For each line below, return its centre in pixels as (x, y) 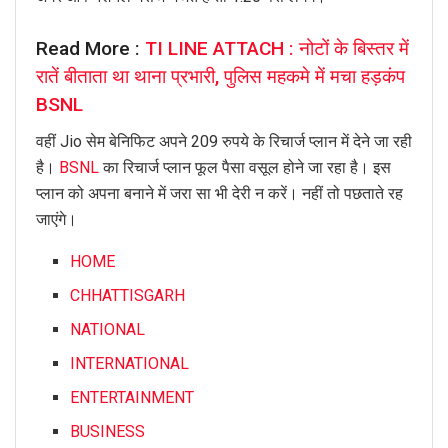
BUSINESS (108, 432)
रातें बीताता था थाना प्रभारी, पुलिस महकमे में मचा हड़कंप (220, 77)
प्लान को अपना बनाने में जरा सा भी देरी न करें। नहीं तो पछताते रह (219, 194)
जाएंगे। (56, 220)
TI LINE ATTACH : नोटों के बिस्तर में (277, 49)
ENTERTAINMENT (132, 398)
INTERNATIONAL (130, 364)
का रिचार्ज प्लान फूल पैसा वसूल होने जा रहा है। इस (245, 168)
